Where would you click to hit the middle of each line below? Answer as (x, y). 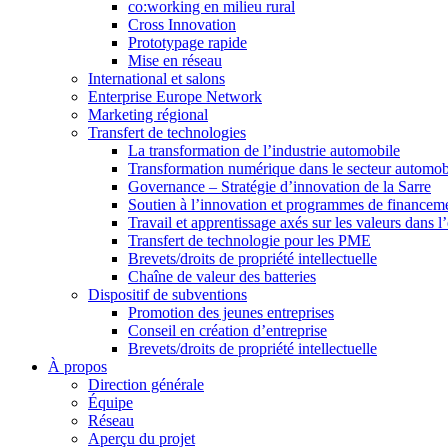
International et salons (156, 78)
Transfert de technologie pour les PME (249, 240)
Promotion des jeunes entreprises (231, 312)
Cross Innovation (182, 24)
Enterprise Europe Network (175, 96)
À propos (77, 366)
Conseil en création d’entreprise (227, 330)
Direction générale (146, 384)
